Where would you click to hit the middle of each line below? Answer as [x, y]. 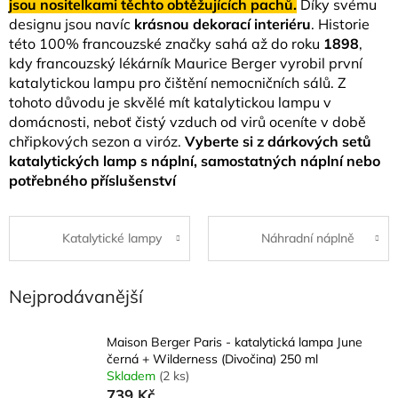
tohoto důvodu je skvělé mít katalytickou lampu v [170, 102]
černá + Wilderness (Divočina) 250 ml [212, 359]
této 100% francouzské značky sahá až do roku [166, 43]
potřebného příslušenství [92, 180]
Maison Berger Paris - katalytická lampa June [235, 342]
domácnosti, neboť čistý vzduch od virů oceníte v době [187, 121]
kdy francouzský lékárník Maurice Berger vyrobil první [186, 63]
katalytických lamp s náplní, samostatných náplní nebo [195, 160]
